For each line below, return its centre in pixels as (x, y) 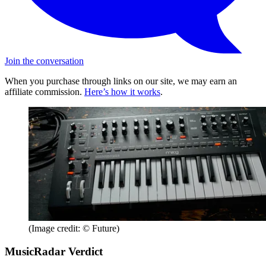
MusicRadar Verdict (54, 251)
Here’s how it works (122, 91)
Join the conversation (44, 61)
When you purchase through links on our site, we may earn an (121, 81)
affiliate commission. (45, 91)
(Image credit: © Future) (74, 228)
